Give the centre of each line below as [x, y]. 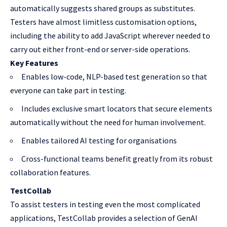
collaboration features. [50, 173]
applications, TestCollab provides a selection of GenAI [104, 218]
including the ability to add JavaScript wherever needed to [110, 36]
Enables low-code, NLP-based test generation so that [114, 77]
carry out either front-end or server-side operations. [100, 49]
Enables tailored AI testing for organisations [99, 141]
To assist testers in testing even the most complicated [105, 204]
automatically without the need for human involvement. [108, 122]
